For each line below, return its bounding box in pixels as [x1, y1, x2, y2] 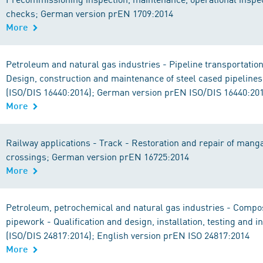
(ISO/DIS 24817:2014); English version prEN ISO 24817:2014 [6, 228, 249, 241]
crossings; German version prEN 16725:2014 [6, 150, 189, 163]
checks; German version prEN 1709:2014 [6, 6, 173, 19]
